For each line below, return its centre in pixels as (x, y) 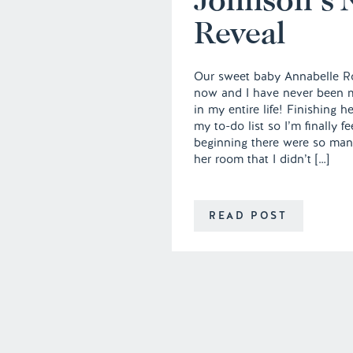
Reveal (240, 33)
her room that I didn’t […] (262, 159)
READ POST (248, 216)
